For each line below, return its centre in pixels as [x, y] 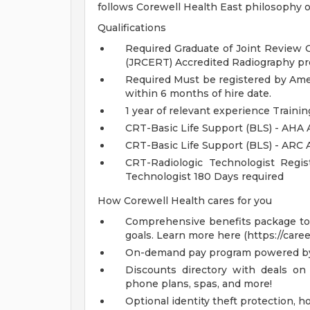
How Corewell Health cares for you [185, 201]
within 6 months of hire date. [198, 93]
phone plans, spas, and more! [199, 284]
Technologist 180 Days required [204, 176]
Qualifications [132, 28]
